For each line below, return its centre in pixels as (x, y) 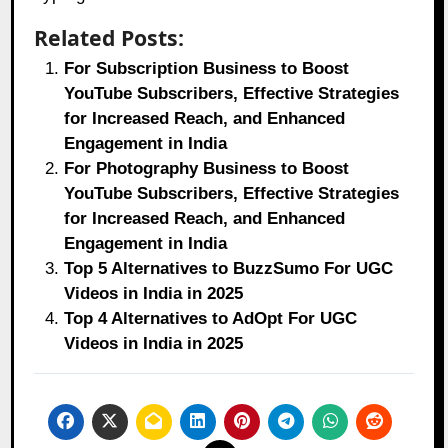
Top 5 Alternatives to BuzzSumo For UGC (229, 268)
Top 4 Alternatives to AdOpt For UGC (211, 318)
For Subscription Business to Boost (207, 68)
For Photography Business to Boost (207, 168)
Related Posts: (109, 37)
